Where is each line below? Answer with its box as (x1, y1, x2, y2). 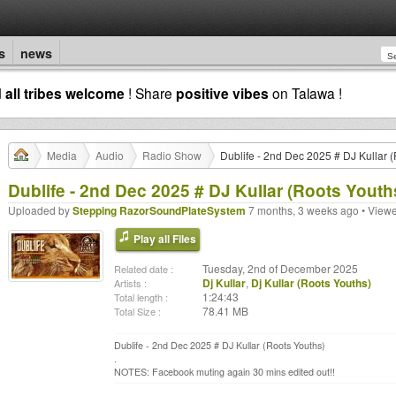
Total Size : (114, 304, 161, 318)
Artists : (114, 276, 147, 290)
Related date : (114, 262, 173, 276)
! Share (125, 83, 176, 103)
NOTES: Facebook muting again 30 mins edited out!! (114, 365, 335, 378)
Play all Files (133, 231, 196, 247)
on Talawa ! (269, 83, 342, 103)
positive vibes (176, 83, 269, 103)
